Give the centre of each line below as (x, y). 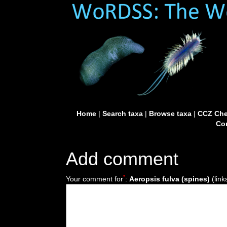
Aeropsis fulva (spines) (169, 179)
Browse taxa (170, 113)
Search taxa (122, 113)
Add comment (122, 159)
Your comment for (94, 179)
